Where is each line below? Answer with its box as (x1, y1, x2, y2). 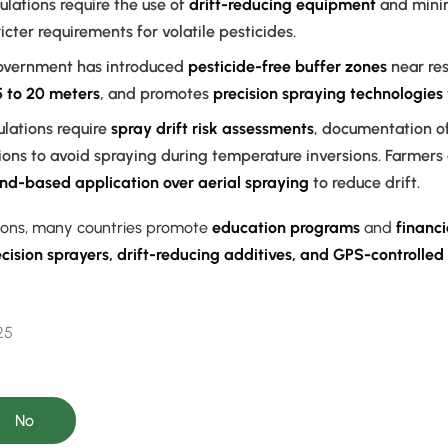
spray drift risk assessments (111, 119, 314, 139)
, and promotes (100, 84, 213, 104)
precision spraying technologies (213, 84, 443, 104)
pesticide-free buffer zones (188, 57, 387, 77)
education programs (212, 218, 360, 238)
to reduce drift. (309, 173, 420, 193)
